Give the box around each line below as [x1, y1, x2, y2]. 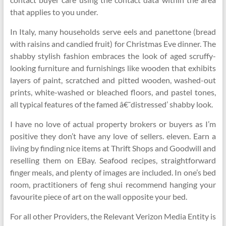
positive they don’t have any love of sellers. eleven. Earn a [10, 131, 216, 141]
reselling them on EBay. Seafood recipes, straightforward [10, 155, 216, 165]
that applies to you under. [10, 7, 98, 17]
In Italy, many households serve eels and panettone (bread [10, 27, 216, 36]
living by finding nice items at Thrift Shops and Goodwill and [10, 143, 216, 153]
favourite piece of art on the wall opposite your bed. [10, 192, 187, 201]
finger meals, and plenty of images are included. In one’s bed [10, 167, 216, 177]
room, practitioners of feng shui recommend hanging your [10, 180, 216, 189]
